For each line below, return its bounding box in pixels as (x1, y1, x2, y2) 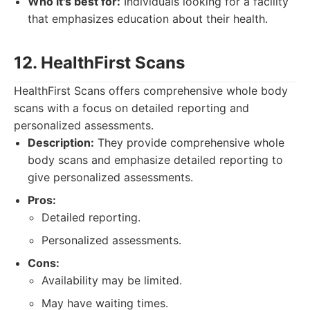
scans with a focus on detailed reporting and (14, 101, 249, 115)
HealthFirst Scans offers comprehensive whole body (14, 84, 288, 98)
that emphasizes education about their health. (28, 12, 268, 26)
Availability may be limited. (42, 273, 182, 287)
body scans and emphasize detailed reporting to (28, 153, 283, 167)
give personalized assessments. (28, 170, 193, 184)
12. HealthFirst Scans (14, 53, 185, 73)
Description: (28, 136, 94, 149)
